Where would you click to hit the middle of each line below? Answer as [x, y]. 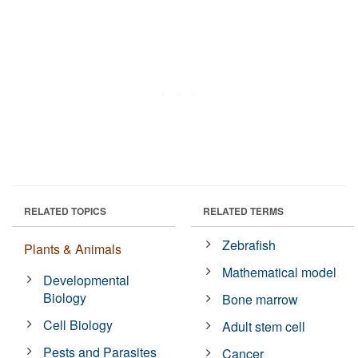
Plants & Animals [73, 249]
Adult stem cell [264, 326]
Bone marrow [261, 299]
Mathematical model [280, 272]
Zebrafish [249, 245]
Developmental [87, 280]
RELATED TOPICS [65, 211]
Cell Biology [78, 324]
